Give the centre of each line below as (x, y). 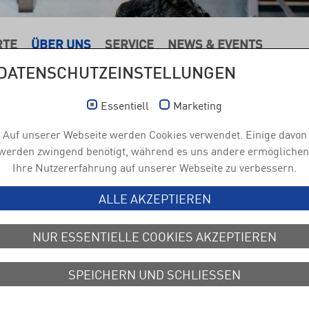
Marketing (198, 105)
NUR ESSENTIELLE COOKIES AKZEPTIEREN (154, 236)
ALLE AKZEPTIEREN (154, 198)
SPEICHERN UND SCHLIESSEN (150, 274)
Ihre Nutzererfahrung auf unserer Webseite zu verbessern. (154, 167)
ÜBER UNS (61, 43)
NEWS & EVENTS (215, 43)
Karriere (196, 272)
